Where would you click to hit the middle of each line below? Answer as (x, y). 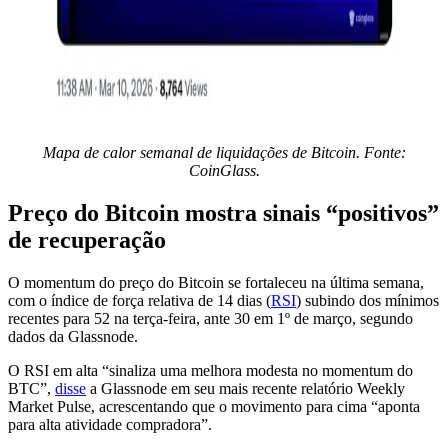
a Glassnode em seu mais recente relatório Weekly (245, 388)
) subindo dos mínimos (367, 300)
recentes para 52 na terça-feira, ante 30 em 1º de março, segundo (210, 318)
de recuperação (87, 239)
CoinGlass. (224, 170)
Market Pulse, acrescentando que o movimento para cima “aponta (214, 406)
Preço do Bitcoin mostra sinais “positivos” (223, 212)
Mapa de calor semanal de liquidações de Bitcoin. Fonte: (224, 152)
